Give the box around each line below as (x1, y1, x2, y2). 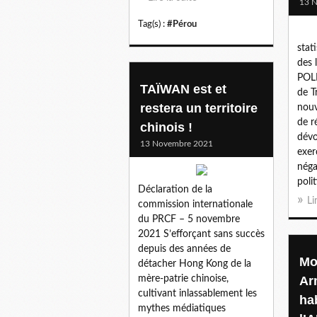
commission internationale (138, 199, 253, 209)
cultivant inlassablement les (138, 288, 257, 299)
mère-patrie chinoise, (138, 273, 229, 284)
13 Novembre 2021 (140, 139, 213, 148)
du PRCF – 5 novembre (138, 214, 240, 224)
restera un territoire (140, 100, 258, 115)
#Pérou (167, 19, 197, 28)
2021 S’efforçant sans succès (138, 229, 265, 239)
